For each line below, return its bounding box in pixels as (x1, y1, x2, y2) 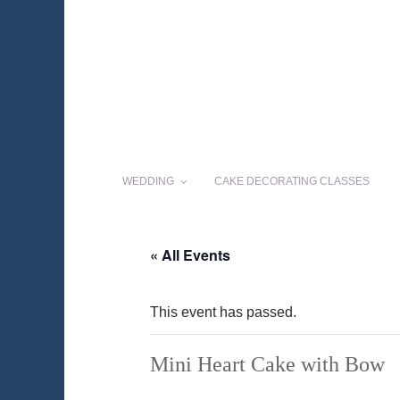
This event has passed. (150, 304, 296, 321)
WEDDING (122, 175, 174, 188)
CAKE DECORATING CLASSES (214, 175, 370, 188)
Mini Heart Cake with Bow (150, 353, 385, 377)
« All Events (150, 245, 230, 266)
